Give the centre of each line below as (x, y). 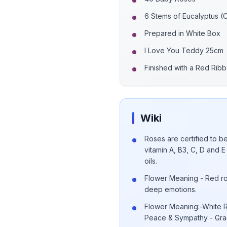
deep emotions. (171, 189)
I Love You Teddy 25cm (184, 50)
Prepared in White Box (182, 33)
